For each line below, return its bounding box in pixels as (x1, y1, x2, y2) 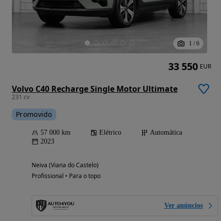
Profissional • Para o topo (32, 171, 101, 180)
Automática (150, 128, 182, 136)
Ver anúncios (164, 201, 203, 209)
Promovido (16, 109, 52, 119)
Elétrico (99, 128, 121, 136)
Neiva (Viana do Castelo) (32, 160, 99, 169)
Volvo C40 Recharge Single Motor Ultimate (12, 83, 178, 94)
